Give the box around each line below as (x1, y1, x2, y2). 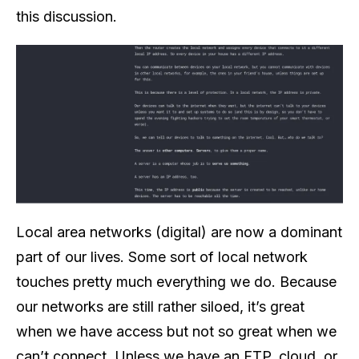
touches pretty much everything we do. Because (16, 273, 337, 291)
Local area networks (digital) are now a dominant (16, 224, 342, 241)
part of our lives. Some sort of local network (16, 248, 308, 266)
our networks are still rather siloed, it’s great (16, 298, 305, 316)
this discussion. (16, 8, 117, 26)
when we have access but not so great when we (16, 323, 337, 341)
